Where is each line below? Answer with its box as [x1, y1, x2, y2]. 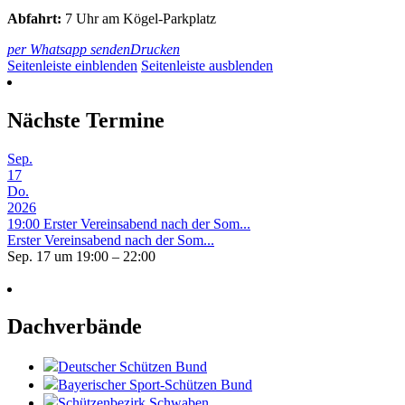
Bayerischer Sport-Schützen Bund [58, 377, 252, 393]
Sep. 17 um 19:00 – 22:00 [7, 248, 155, 264]
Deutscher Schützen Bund [58, 359, 207, 375]
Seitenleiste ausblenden [141, 57, 273, 73]
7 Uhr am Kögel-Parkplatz [61, 10, 216, 26]
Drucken [130, 41, 180, 57]
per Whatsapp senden [7, 41, 130, 57]
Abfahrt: [7, 10, 61, 26]
